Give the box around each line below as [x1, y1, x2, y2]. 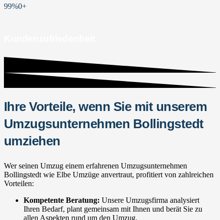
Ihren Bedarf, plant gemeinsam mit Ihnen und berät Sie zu [24, 205, 202, 214]
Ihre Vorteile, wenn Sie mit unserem [4, 100, 207, 114]
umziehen [4, 134, 60, 148]
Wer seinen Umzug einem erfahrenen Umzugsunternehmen [4, 162, 187, 170]
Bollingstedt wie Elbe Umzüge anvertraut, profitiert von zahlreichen [4, 170, 214, 179]
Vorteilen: [4, 179, 34, 188]
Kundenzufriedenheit [4, 33, 95, 44]
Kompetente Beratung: [24, 196, 100, 205]
